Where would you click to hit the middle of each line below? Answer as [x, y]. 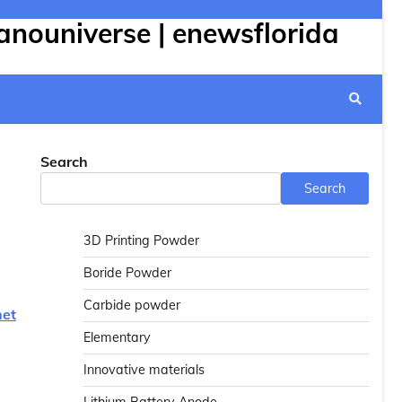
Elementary [117, 337]
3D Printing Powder [141, 240]
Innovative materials [144, 370]
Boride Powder [127, 273]
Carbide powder [132, 305]
